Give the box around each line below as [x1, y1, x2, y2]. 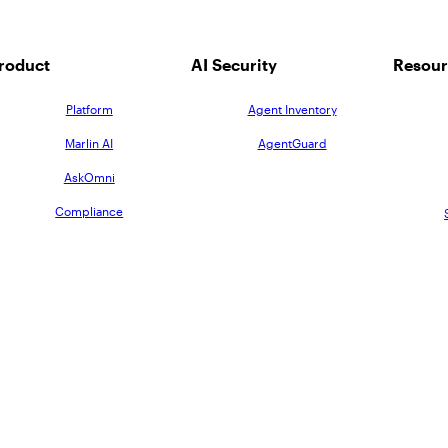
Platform [65, 101, 113, 116]
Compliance [55, 203, 124, 218]
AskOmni [63, 169, 115, 184]
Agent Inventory [247, 101, 337, 116]
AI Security [190, 54, 277, 74]
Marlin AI [65, 135, 114, 150]
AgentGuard [257, 135, 327, 150]
